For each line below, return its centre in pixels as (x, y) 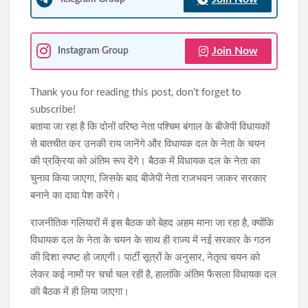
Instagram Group (93, 51)
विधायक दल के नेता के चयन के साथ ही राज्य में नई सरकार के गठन (151, 240)
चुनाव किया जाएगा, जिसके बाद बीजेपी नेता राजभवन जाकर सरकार (149, 178)
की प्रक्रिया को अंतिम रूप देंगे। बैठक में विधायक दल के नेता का (145, 161)
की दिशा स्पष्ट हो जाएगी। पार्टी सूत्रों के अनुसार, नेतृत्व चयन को (145, 257)
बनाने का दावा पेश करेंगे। (76, 195)
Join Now (234, 51)
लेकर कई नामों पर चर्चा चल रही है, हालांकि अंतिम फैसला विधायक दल (154, 274)
